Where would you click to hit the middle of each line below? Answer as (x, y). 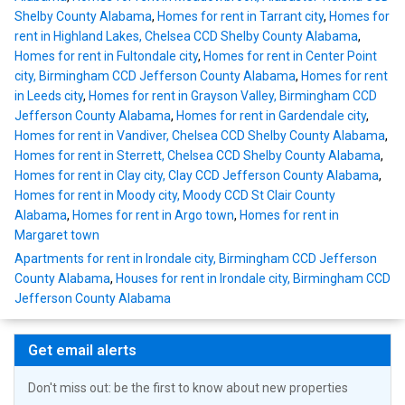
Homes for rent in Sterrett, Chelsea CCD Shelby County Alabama (198, 156)
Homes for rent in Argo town (153, 216)
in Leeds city (49, 96)
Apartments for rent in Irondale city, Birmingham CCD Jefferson (196, 259)
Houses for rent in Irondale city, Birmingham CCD (253, 279)
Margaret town (57, 235)
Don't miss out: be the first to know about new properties (188, 388)
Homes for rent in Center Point (290, 57)
